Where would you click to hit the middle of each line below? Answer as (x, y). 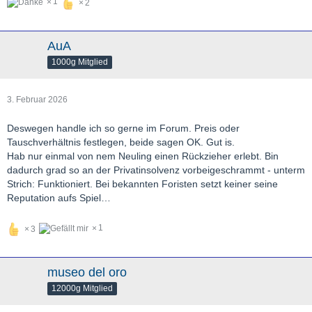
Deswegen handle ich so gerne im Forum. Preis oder (123, 128)
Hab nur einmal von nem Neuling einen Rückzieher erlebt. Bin (143, 156)
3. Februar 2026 (37, 100)
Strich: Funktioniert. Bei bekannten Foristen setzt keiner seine (142, 184)
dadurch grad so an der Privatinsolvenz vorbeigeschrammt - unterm (156, 170)
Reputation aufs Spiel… (59, 198)
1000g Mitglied (80, 62)
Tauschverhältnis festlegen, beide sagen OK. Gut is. (121, 142)
